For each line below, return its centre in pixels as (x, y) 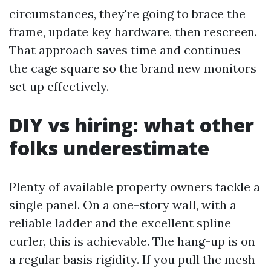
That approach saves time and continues (125, 50)
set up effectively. (59, 86)
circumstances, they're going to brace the (127, 14)
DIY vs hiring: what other (132, 125)
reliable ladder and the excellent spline (120, 223)
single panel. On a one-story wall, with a (123, 205)
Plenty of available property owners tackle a (135, 187)
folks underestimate (109, 148)
